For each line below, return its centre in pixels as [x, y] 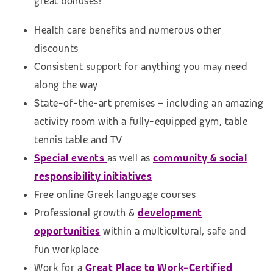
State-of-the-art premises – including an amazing [149, 104]
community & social [200, 158]
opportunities [67, 232]
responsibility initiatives [93, 177]
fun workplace [67, 250]
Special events [71, 158]
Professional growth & [86, 213]
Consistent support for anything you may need [140, 67]
